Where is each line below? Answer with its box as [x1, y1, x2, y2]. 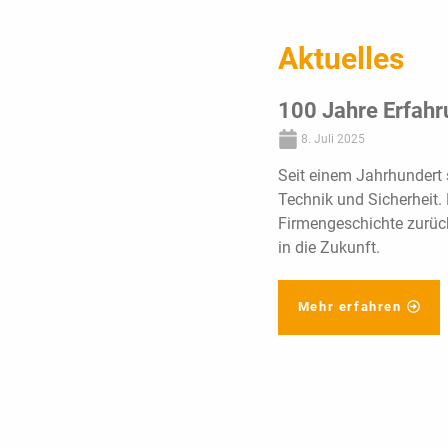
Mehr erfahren [297, 299, 402, 315]
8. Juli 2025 [297, 131, 365, 146]
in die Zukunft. [277, 238, 380, 258]
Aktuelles [277, 41, 404, 77]
